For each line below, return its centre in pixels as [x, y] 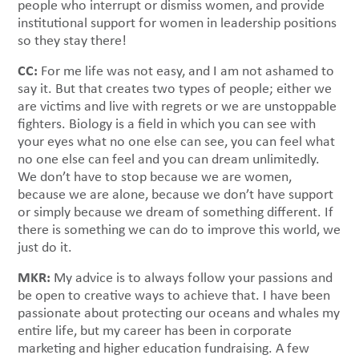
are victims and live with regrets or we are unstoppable [177, 106]
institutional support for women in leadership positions [177, 23]
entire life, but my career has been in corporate [155, 331]
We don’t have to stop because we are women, [155, 177]
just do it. [48, 247]
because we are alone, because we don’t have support [176, 194]
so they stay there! [76, 40]
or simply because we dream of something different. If [176, 212]
